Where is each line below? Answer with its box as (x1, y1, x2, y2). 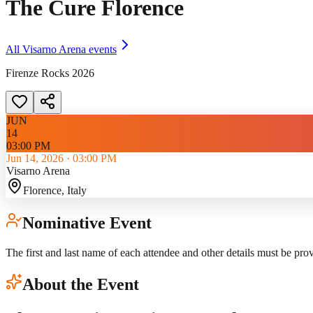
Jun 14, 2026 (6, 152, 64, 164)
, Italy (61, 184, 87, 196)
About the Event (22, 275, 139, 293)
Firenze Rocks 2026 (6, 66, 94, 79)
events (86, 43, 117, 55)
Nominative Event (22, 213, 152, 232)
